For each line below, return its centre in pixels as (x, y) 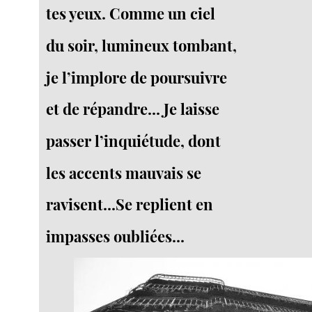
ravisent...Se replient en (130, 204)
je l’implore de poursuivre (137, 77)
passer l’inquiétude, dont (134, 141)
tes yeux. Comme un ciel (131, 14)
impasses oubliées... (116, 236)
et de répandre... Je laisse (133, 109)
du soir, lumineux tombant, (142, 46)
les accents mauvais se (124, 172)
